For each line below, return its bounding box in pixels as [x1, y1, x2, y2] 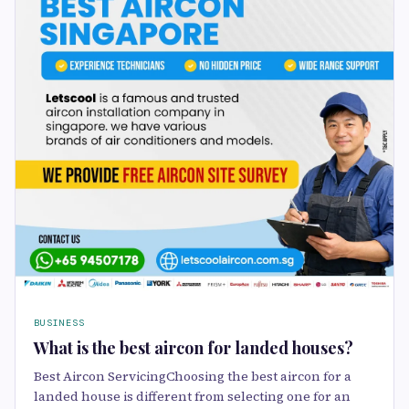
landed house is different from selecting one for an [34, 387, 351, 406]
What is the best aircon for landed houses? [34, 337, 353, 360]
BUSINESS [34, 317, 85, 330]
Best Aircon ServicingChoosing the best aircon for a [34, 367, 351, 386]
